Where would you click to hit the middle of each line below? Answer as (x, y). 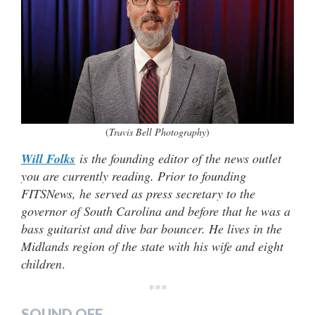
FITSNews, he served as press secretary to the (138, 193)
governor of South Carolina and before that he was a (156, 211)
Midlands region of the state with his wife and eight (152, 246)
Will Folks (48, 158)
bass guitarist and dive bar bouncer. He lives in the (152, 228)
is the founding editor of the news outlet (178, 158)
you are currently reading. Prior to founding (134, 175)
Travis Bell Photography (157, 131)
